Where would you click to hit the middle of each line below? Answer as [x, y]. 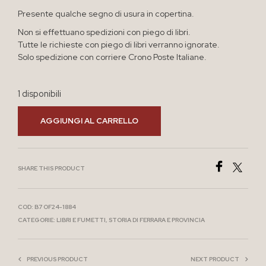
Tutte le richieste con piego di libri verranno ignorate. [119, 44]
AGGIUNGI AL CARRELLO [89, 121]
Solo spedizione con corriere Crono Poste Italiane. [112, 57]
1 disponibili [39, 93]
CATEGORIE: [37, 220]
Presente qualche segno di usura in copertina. [106, 13]
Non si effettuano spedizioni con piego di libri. [104, 32]
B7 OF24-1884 [55, 207]
